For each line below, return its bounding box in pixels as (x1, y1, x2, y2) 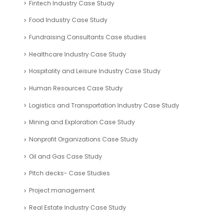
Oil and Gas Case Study (29, 152, 102, 161)
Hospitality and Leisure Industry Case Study (29, 67, 161, 76)
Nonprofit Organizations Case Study (29, 135, 138, 144)
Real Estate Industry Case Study (29, 203, 126, 212)
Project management (29, 186, 95, 195)
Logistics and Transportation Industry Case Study (29, 101, 179, 110)
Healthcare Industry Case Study (29, 50, 126, 58)
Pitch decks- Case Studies (29, 169, 110, 178)
